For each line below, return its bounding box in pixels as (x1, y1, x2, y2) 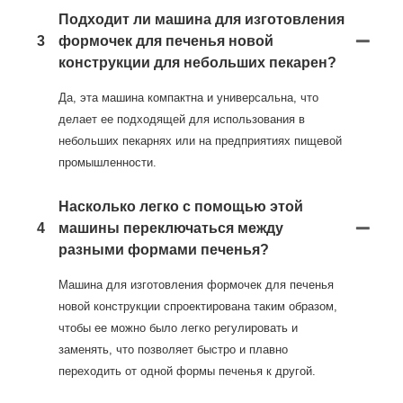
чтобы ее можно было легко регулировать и (58, 321, 298, 336)
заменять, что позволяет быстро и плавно (58, 343, 288, 357)
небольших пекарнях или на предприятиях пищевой (58, 134, 342, 148)
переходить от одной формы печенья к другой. (58, 364, 316, 379)
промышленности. (58, 156, 157, 170)
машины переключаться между (58, 220, 283, 237)
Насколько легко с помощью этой (58, 199, 303, 215)
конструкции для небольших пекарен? (58, 55, 336, 71)
